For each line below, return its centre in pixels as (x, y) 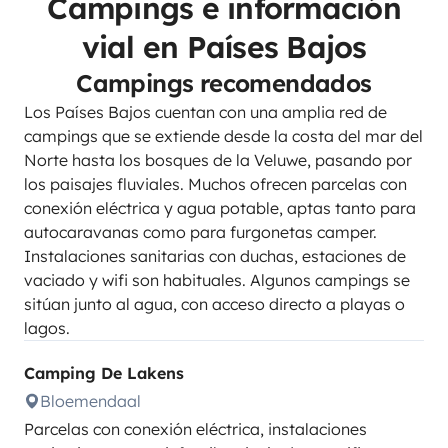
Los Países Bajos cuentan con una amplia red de (205, 112)
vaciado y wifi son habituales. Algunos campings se (217, 280)
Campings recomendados (224, 83)
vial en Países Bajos (224, 47)
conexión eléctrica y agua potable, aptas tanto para (220, 208)
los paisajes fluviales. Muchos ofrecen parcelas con (215, 184)
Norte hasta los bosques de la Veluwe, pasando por (218, 160)
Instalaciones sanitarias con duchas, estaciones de (215, 256)
